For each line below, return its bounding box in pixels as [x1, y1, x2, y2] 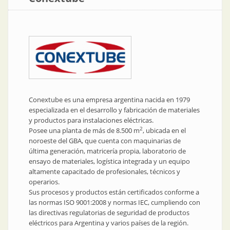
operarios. [29, 177, 60, 187]
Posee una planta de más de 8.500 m [29, 126, 140, 136]
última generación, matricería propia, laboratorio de [29, 146, 186, 156]
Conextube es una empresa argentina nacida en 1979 [29, 95, 190, 105]
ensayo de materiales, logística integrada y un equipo [29, 157, 190, 166]
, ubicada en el [143, 126, 186, 136]
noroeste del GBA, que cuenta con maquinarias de [29, 136, 181, 146]
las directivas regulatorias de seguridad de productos [29, 208, 189, 218]
